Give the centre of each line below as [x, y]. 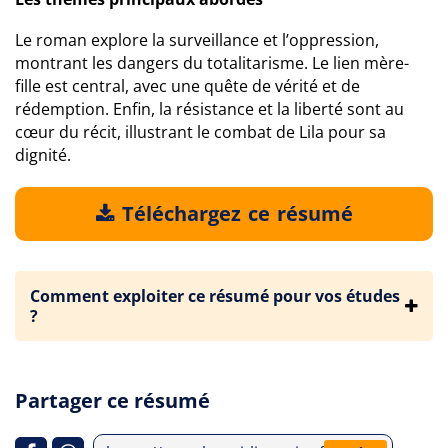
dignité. [43, 155]
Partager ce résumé [112, 400]
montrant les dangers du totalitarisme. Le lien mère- [212, 63]
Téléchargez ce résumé [234, 213]
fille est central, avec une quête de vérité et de [187, 86]
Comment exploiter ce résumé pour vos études [215, 296]
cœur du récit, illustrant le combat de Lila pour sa [200, 132]
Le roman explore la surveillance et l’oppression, [197, 40]
